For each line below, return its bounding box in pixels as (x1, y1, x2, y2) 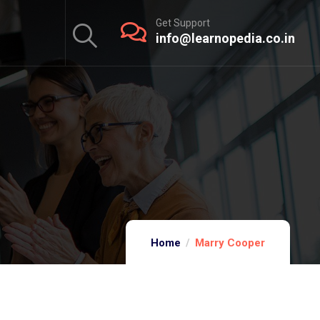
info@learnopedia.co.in (155, 31, 295, 46)
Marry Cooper (195, 236, 265, 249)
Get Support (155, 17, 210, 29)
